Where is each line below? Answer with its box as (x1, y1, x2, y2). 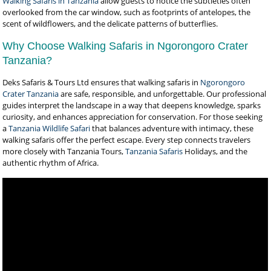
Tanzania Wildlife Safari (8, 123, 91, 134)
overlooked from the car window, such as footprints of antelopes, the (2, 7, 251, 18)
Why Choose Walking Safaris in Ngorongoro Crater (2, 40, 249, 52)
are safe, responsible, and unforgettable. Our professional (59, 88, 267, 99)
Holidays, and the (183, 146, 248, 157)
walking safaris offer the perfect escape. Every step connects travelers (2, 134, 251, 145)
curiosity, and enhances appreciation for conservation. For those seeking (2, 111, 263, 122)
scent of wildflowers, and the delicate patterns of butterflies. (2, 18, 218, 29)
